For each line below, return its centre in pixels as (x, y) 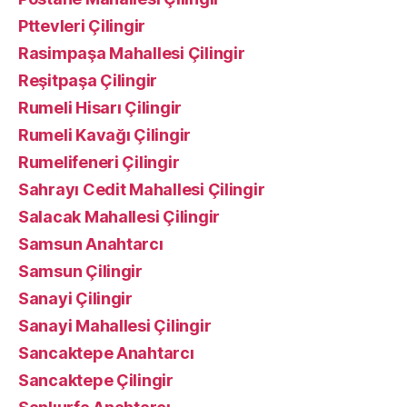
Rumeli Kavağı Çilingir (105, 135)
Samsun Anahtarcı (91, 244)
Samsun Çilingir (80, 271)
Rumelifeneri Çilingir (99, 162)
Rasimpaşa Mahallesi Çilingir (132, 53)
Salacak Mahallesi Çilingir (119, 217)
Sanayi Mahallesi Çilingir (115, 326)
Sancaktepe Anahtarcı (106, 353)
